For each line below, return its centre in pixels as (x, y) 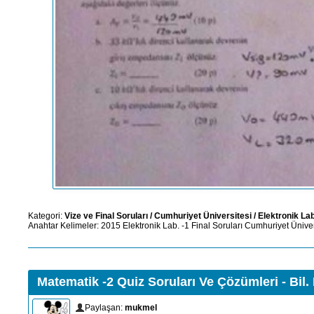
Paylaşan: (105, 307)
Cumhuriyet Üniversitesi (203, 216)
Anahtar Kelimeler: (64, 225)
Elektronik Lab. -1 (156, 225)
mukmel (141, 307)
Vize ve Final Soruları (106, 216)
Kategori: (46, 216)
